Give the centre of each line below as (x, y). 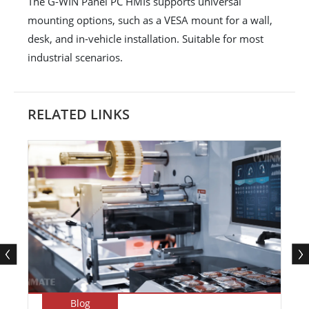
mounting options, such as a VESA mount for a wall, (150, 20)
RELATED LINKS (79, 114)
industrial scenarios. (75, 58)
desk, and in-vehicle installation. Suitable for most (146, 39)
